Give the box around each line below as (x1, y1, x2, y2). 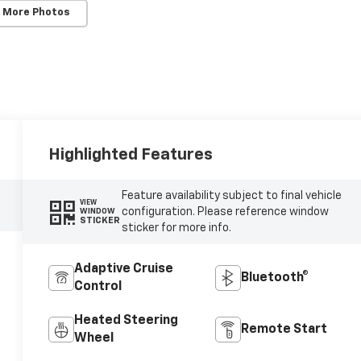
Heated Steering (74, 313, 179, 327)
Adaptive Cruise (74, 262, 174, 276)
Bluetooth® (240, 271, 309, 284)
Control (74, 280, 122, 293)
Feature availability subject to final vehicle (121, 189, 342, 201)
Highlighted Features (48, 146, 214, 163)
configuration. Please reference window (121, 205, 329, 218)
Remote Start (240, 322, 327, 336)
